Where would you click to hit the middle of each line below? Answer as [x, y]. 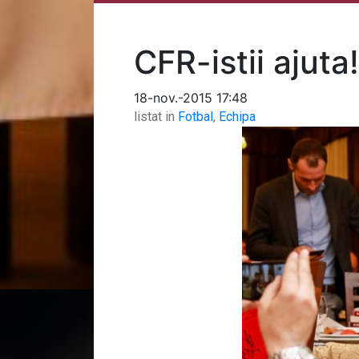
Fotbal [196, 116]
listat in [154, 116]
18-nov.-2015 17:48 [191, 97]
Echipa [237, 116]
